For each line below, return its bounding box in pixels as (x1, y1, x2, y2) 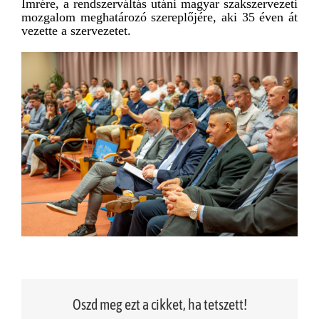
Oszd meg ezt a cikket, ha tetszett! (72, 296, 247, 313)
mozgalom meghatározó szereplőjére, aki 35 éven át (21, 10, 298, 25)
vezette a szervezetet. (21, 23, 131, 38)
